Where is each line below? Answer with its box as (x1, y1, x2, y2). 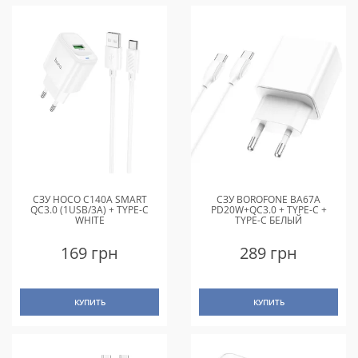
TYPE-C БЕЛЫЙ (235, 213, 302, 227)
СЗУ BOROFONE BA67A (217, 192, 320, 206)
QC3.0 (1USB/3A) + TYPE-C (30, 202, 149, 217)
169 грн (61, 241, 118, 264)
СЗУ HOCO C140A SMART (32, 192, 147, 206)
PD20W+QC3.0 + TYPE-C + (210, 202, 327, 217)
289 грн (240, 241, 297, 264)
